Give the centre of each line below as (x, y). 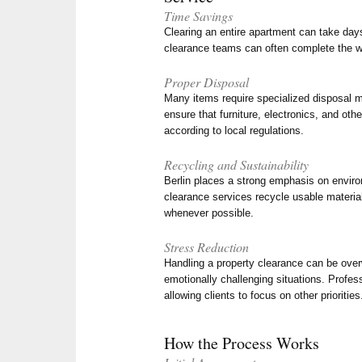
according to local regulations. (234, 131)
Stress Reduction (207, 247)
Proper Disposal (207, 82)
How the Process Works (242, 343)
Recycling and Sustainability (237, 165)
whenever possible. (209, 213)
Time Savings (199, 16)
